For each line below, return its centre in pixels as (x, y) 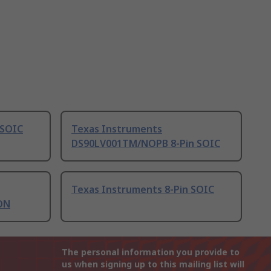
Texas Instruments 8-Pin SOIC (143, 190)
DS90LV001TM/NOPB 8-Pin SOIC (146, 144)
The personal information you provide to (151, 252)
